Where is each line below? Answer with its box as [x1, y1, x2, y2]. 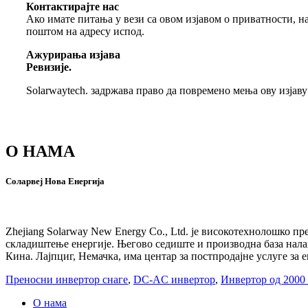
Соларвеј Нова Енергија [5, 175, 104, 186]
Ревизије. [26, 60, 71, 73]
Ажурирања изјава [26, 48, 120, 60]
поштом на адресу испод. [26, 25, 144, 37]
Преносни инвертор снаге [5, 274, 128, 286]
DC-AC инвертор [133, 274, 215, 286]
